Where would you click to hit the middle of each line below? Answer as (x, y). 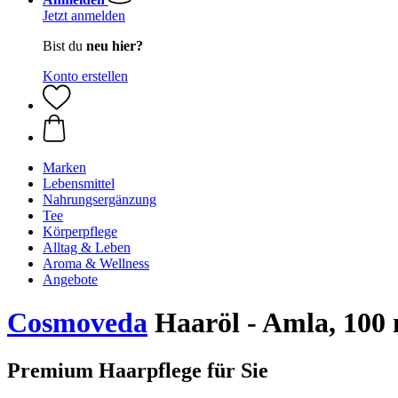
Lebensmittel (79, 183)
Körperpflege (80, 231)
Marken (64, 167)
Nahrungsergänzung (99, 199)
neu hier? (115, 46)
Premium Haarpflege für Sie (138, 370)
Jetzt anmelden (84, 16)
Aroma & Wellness (96, 263)
